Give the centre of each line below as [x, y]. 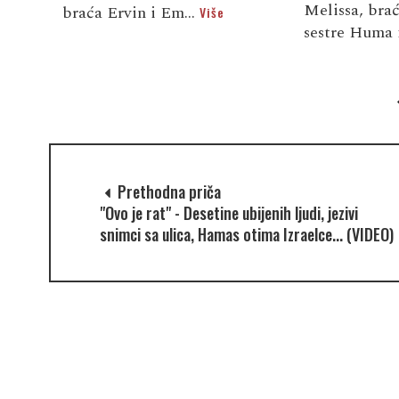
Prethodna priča [167, 191]
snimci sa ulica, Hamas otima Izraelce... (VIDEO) [246, 234]
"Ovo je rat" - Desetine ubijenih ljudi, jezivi [228, 212]
